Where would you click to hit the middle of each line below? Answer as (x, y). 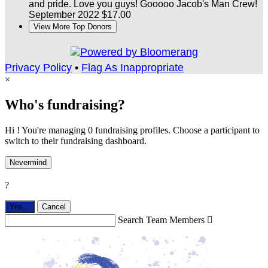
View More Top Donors (73, 27)
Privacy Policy (38, 68)
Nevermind (28, 163)
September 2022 (64, 15)
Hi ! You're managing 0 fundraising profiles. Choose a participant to (132, 130)
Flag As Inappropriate (133, 68)
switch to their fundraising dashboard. (76, 141)
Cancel (54, 206)
